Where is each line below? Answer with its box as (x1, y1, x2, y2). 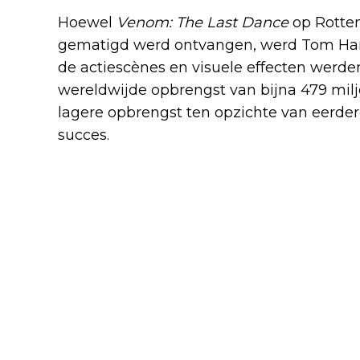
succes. (58, 125, 109, 144)
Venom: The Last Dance (117, 13, 288, 31)
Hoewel (58, 13, 117, 31)
